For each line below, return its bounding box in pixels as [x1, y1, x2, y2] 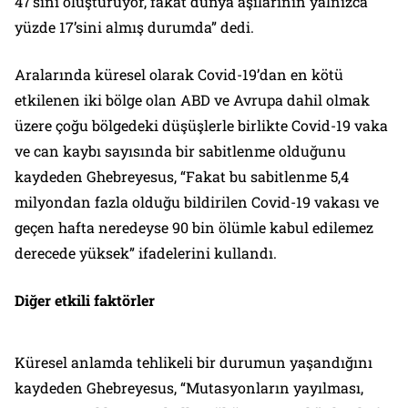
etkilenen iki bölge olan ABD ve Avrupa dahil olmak [15, 89, 370, 109]
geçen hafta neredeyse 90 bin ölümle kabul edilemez [15, 217, 373, 237]
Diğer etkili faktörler [15, 290, 155, 310]
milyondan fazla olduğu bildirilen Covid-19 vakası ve [15, 191, 379, 211]
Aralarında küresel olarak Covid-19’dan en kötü [15, 64, 343, 84]
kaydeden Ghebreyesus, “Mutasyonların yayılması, [15, 377, 363, 397]
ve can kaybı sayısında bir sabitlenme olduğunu [15, 140, 346, 160]
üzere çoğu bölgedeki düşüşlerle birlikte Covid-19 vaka [15, 115, 388, 135]
